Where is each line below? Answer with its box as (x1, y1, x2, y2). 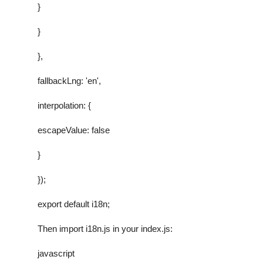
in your (110, 223, 141, 234)
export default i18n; (38, 198, 110, 209)
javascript (38, 248, 75, 258)
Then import (38, 223, 86, 234)
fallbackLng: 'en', (38, 75, 101, 86)
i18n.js (86, 223, 110, 234)
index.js (141, 223, 170, 234)
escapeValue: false (38, 124, 110, 135)
